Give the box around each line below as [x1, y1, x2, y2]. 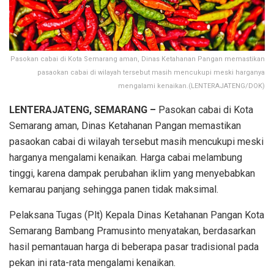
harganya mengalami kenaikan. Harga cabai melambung [9, 152, 242, 164]
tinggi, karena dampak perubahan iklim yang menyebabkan [9, 168, 255, 180]
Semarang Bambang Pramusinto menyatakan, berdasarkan [9, 225, 256, 237]
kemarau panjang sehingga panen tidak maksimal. [9, 183, 218, 196]
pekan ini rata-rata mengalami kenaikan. [9, 257, 176, 269]
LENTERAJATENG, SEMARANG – [9, 104, 156, 116]
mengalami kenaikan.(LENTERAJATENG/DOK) [118, 82, 265, 91]
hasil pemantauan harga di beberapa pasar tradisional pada [9, 241, 259, 253]
